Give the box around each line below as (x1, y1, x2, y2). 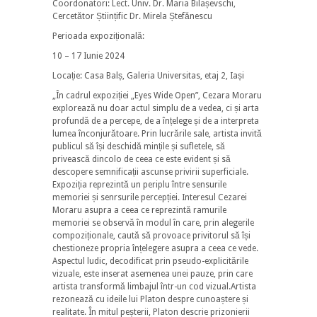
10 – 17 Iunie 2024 (52, 50, 125, 61)
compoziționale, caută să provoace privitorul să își (52, 230, 250, 241)
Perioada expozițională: (52, 30, 144, 41)
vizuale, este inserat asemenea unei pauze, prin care (52, 268, 253, 279)
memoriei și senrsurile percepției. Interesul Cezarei (52, 192, 247, 202)
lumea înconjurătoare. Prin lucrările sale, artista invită (52, 128, 262, 139)
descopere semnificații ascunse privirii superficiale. (52, 166, 248, 177)
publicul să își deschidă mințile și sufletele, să (52, 141, 225, 151)
